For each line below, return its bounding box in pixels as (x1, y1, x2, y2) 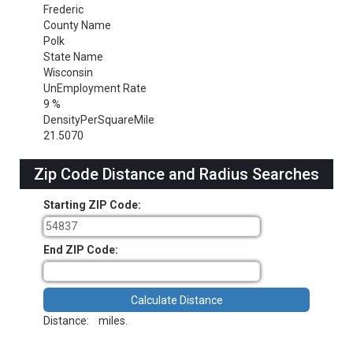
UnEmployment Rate (43, 81, 147, 95)
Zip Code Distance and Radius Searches (34, 164, 319, 184)
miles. (94, 314, 128, 328)
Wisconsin (43, 65, 93, 79)
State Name (43, 50, 103, 63)
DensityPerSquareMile (43, 113, 154, 126)
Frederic (43, 2, 84, 16)
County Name (43, 18, 111, 32)
